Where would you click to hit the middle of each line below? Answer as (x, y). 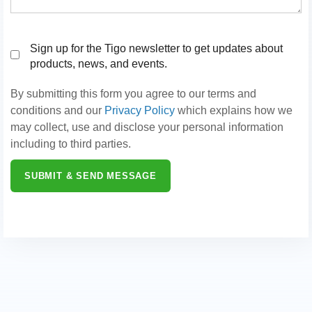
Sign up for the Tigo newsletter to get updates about (156, 48)
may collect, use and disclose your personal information (147, 127)
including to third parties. (71, 143)
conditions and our (57, 110)
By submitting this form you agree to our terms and (133, 93)
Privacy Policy (140, 110)
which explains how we (234, 110)
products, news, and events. (99, 63)
